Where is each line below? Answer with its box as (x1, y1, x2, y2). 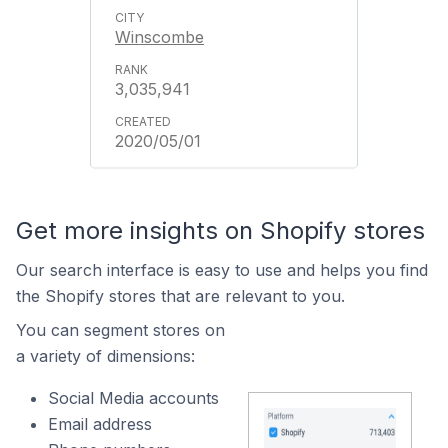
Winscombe (115, 27, 204, 47)
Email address (48, 414, 152, 434)
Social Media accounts (48, 388, 219, 408)
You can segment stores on (16, 320, 225, 340)
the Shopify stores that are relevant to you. (16, 286, 345, 306)
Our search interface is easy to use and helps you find (16, 260, 428, 280)
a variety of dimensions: (16, 346, 195, 366)
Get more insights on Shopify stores (16, 216, 425, 245)
